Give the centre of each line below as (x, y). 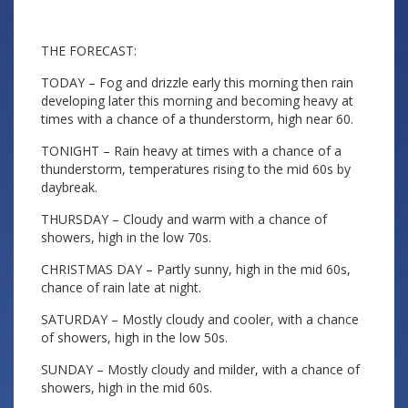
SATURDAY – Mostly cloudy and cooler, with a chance (200, 319)
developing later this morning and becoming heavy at (197, 101)
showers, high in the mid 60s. (127, 388)
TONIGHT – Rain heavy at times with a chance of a (191, 151)
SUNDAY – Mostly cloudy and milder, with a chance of (200, 369)
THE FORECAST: (89, 51)
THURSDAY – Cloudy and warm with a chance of (184, 219)
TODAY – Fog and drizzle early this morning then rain (197, 82)
